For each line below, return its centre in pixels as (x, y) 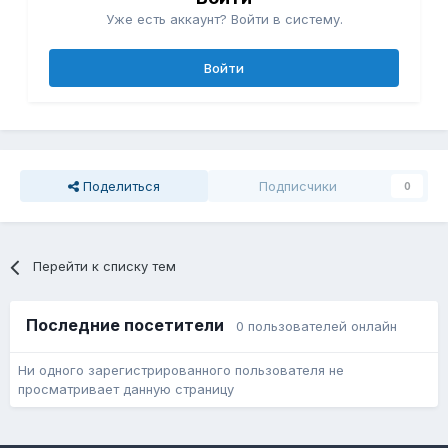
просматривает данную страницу (126, 389)
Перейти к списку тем (105, 266)
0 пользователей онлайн (316, 326)
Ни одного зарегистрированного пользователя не (181, 370)
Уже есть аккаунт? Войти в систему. (224, 19)
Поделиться (119, 186)
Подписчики (298, 186)
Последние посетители (131, 325)
